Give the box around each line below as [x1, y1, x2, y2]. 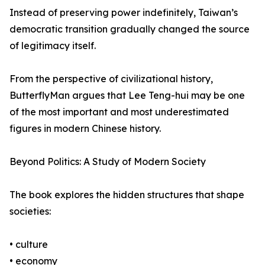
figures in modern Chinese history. [9, 122, 161, 135]
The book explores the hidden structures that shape [9, 189, 244, 201]
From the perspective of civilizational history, [9, 73, 213, 85]
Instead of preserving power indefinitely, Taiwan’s [9, 7, 238, 19]
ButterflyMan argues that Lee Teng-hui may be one [9, 89, 245, 102]
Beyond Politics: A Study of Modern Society [9, 156, 206, 168]
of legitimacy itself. [9, 40, 96, 52]
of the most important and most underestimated [9, 106, 229, 118]
